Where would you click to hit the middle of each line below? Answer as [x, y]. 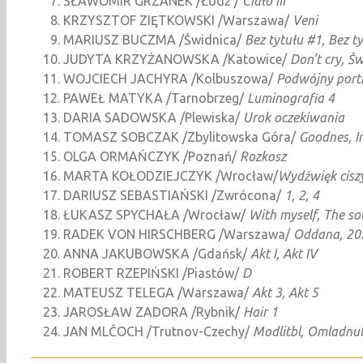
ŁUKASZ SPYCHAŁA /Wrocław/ [156, 214]
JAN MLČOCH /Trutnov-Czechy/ [158, 331]
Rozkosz [263, 156]
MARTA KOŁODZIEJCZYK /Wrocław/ [171, 175]
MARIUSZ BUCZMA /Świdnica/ [154, 39]
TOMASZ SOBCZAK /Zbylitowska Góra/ [181, 137]
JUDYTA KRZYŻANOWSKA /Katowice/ [177, 59]
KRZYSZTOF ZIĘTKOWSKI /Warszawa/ [178, 20]
